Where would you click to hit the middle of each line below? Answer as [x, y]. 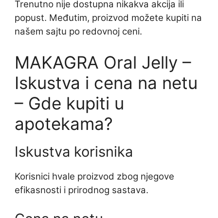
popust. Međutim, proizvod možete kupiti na [108, 18]
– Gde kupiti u [69, 103]
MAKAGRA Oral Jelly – [103, 62]
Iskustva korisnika [74, 151]
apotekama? [64, 123]
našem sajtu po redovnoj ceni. [78, 31]
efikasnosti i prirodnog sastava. [82, 190]
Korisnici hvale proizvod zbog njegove [94, 176]
